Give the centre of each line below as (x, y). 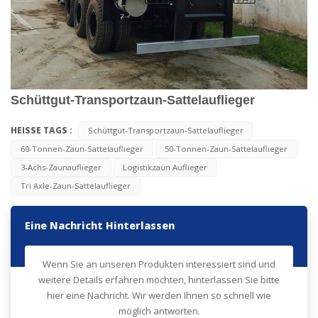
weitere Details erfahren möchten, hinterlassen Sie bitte (159, 280)
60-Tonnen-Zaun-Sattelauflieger (82, 149)
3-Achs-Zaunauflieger (61, 168)
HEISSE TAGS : (43, 131)
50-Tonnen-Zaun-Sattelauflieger (226, 149)
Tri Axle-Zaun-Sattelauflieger (75, 186)
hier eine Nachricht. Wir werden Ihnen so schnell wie (159, 296)
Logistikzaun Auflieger (165, 168)
